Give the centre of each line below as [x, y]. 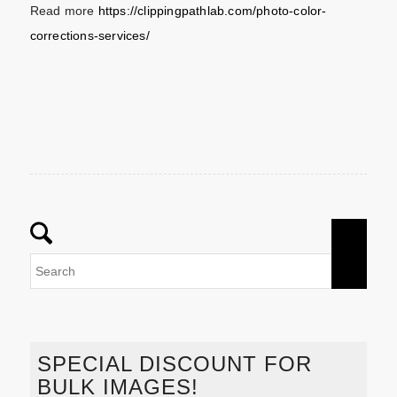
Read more [64, 10]
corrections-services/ [90, 35]
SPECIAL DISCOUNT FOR [174, 363]
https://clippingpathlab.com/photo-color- [212, 10]
